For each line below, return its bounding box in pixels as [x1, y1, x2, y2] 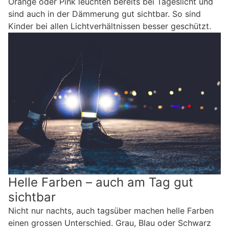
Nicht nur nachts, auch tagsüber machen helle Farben [8, 205, 214, 216]
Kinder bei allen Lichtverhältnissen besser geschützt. [8, 21, 211, 32]
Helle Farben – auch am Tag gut [8, 175, 193, 190]
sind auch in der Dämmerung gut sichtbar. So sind [8, 9, 201, 19]
